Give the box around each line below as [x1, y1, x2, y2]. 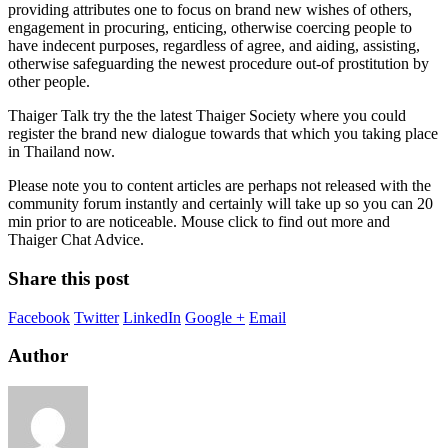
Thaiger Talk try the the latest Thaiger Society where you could [8, 107, 406, 125]
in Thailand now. [8, 143, 115, 161]
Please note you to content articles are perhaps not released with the [8, 177, 431, 195]
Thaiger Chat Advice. [8, 231, 144, 249]
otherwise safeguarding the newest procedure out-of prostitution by [8, 55, 429, 73]
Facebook [8, 308, 70, 326]
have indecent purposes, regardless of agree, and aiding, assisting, [8, 37, 420, 55]
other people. [8, 73, 90, 91]
